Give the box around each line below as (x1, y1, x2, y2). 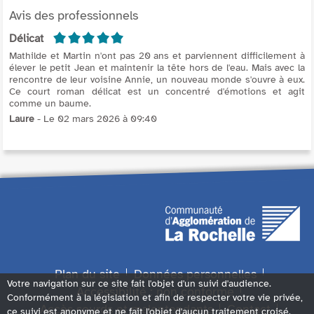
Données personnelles (133, 266, 257, 282)
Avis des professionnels (9, 7, 138, 23)
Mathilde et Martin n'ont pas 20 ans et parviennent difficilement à (9, 49, 305, 62)
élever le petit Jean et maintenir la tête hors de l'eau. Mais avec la (9, 61, 305, 74)
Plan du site (54, 266, 120, 282)
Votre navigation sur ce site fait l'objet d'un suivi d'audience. (7, 278, 271, 289)
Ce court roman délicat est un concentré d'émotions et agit (9, 85, 305, 97)
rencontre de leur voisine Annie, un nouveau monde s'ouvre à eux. (9, 73, 305, 86)
